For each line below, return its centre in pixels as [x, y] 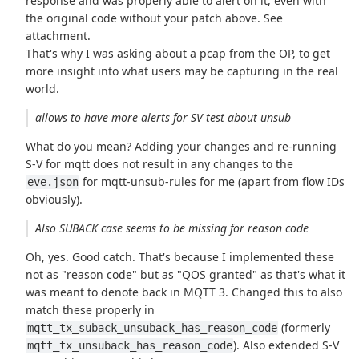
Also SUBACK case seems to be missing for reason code [171, 228]
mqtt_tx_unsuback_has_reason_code [129, 346]
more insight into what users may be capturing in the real [182, 71]
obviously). [54, 200]
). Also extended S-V [286, 345]
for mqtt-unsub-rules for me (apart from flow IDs [212, 182]
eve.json [52, 182]
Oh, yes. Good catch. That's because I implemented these [180, 257]
